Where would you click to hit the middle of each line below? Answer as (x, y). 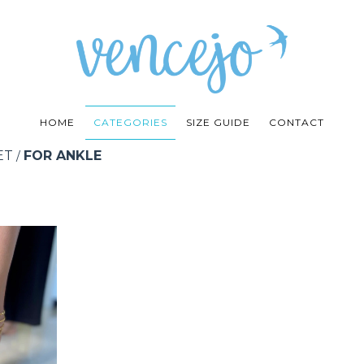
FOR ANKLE (63, 156)
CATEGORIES (130, 123)
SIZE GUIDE (218, 123)
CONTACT (297, 123)
